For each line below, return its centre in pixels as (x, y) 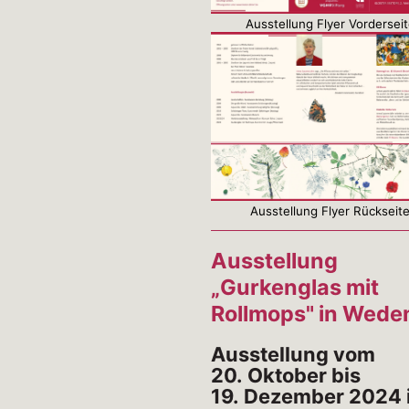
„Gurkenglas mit (295, 288)
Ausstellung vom (293, 355)
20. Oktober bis (286, 376)
